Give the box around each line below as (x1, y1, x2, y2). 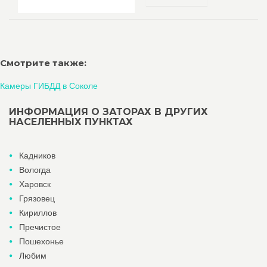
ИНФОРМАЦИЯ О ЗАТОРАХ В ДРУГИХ (9, 106, 208, 117)
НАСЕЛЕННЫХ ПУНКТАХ (9, 116, 133, 128)
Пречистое (19, 222, 61, 232)
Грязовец (19, 194, 55, 203)
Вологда (19, 165, 51, 175)
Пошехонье (19, 237, 64, 246)
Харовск (19, 179, 51, 189)
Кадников (19, 151, 55, 160)
